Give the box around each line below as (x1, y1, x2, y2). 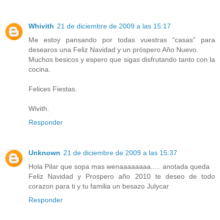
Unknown (28, 149, 60, 157)
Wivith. (28, 105, 49, 113)
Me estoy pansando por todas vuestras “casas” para (28, 36, 215, 44)
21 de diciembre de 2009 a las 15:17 (57, 22, 171, 30)
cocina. (28, 65, 51, 74)
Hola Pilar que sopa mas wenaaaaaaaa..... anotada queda (28, 163, 210, 171)
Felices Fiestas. (28, 85, 77, 93)
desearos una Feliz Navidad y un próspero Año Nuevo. (28, 46, 198, 54)
